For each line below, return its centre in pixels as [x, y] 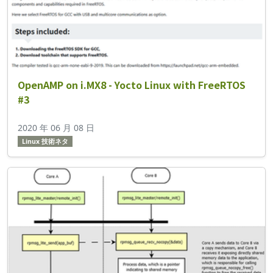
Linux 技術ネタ [45, 142]
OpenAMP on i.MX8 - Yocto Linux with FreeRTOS [132, 85]
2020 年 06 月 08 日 [56, 128]
